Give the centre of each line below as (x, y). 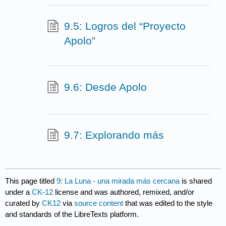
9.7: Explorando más (114, 135)
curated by (24, 203)
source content (99, 203)
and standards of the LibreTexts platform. (72, 214)
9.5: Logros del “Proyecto (125, 26)
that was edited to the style (168, 203)
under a (19, 192)
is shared (196, 181)
